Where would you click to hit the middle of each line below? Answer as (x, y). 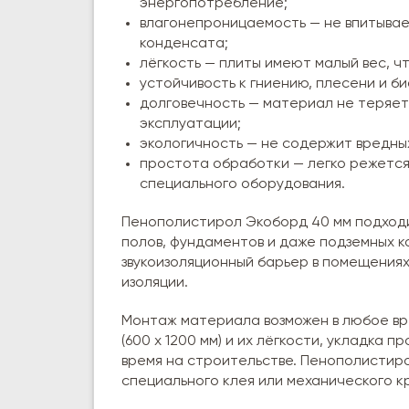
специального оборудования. (242, 184)
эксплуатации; (190, 124)
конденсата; (184, 44)
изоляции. (155, 283)
